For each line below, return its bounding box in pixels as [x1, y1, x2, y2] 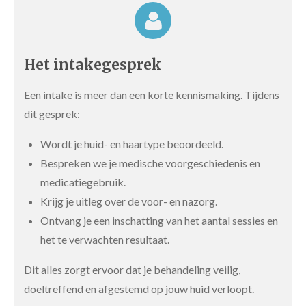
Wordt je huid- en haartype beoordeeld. [40, 137, 223, 151]
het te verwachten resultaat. [40, 233, 169, 247]
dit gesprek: [24, 107, 80, 121]
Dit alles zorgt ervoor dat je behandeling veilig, [24, 263, 240, 277]
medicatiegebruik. [40, 176, 126, 189]
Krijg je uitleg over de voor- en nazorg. [40, 195, 217, 208]
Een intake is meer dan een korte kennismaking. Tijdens [24, 88, 279, 102]
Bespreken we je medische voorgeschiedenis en [40, 156, 260, 170]
